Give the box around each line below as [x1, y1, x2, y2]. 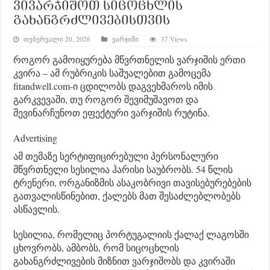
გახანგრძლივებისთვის [13, 13, 171, 28]
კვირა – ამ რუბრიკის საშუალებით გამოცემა [13, 66, 212, 79]
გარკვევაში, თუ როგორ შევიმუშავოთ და [13, 92, 199, 105]
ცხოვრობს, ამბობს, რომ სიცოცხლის [13, 240, 180, 254]
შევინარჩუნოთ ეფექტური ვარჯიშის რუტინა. [13, 105, 210, 119]
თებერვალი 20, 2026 [24, 34, 91, 43]
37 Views [161, 34, 187, 43]
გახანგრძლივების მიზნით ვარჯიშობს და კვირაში [13, 254, 236, 267]
